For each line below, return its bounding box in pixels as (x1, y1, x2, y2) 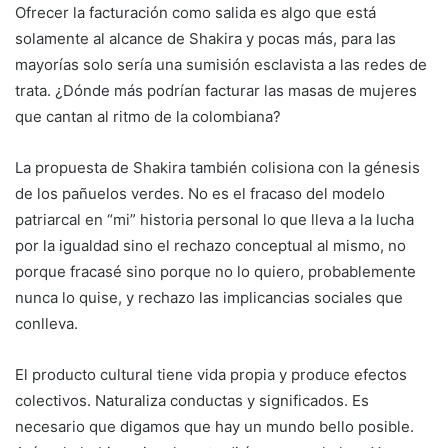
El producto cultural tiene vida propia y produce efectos (15, 365, 407, 385)
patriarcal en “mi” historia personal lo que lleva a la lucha (15, 210, 414, 230)
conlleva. (15, 314, 78, 334)
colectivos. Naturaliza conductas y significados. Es (15, 391, 369, 411)
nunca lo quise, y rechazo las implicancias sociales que (15, 288, 403, 308)
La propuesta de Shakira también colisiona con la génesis (15, 158, 420, 178)
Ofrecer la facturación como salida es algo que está (15, 3, 376, 23)
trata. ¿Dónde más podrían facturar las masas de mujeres (15, 81, 417, 101)
